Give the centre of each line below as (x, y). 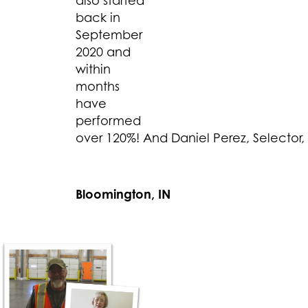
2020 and (103, 52)
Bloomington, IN (123, 194)
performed (108, 121)
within (93, 69)
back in (98, 18)
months (98, 86)
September (109, 35)
